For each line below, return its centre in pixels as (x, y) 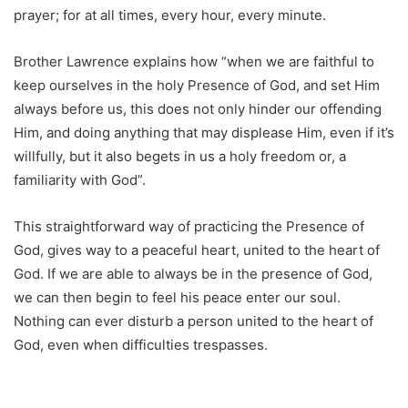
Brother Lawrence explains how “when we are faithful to (194, 62)
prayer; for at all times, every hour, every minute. (170, 15)
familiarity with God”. (80, 180)
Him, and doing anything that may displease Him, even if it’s (204, 133)
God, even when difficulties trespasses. (141, 345)
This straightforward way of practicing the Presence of (189, 227)
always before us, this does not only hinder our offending (198, 109)
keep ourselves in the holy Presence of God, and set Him (197, 86)
